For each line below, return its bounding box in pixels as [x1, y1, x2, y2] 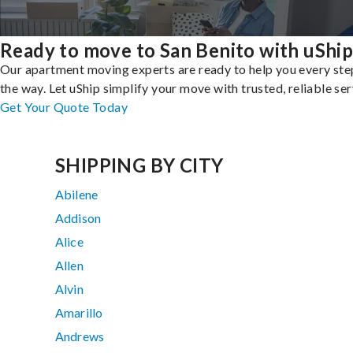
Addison [55, 210, 102, 226]
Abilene [55, 187, 98, 203]
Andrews [55, 329, 105, 344]
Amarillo [55, 305, 103, 321]
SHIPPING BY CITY [55, 154, 224, 177]
